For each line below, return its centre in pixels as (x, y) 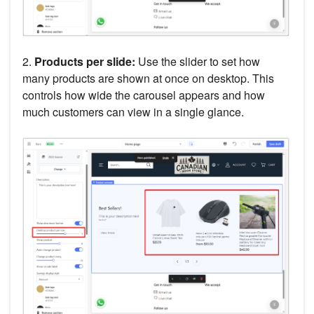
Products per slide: (83, 61)
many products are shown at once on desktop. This (148, 78)
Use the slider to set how (198, 61)
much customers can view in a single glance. (133, 111)
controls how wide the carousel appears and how (144, 95)
